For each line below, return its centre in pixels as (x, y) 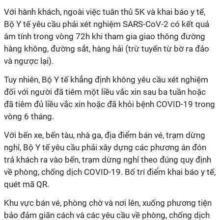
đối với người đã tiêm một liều (60, 92)
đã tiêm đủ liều (32, 104)
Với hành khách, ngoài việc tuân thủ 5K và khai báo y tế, (105, 12)
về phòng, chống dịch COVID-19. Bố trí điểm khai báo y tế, (110, 172)
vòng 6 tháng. (29, 116)
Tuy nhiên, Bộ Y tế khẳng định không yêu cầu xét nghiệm (106, 80)
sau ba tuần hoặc (173, 92)
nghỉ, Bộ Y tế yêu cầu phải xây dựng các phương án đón (105, 147)
